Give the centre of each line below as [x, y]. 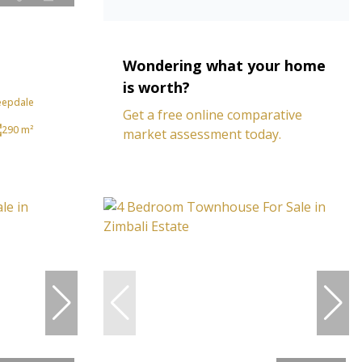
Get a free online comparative [213, 115]
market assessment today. [202, 134]
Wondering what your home [224, 65]
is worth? [156, 87]
